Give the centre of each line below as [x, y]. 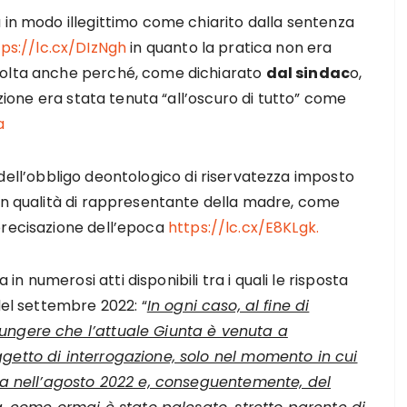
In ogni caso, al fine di [228, 306]
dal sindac [308, 73]
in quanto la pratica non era [229, 48]
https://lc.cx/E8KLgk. [243, 228]
